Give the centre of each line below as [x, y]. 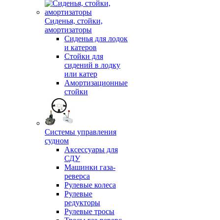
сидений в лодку [92, 65]
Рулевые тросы [89, 211]
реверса [77, 176]
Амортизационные [96, 83]
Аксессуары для [91, 150]
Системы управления [81, 132]
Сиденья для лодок [96, 39]
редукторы [82, 203]
